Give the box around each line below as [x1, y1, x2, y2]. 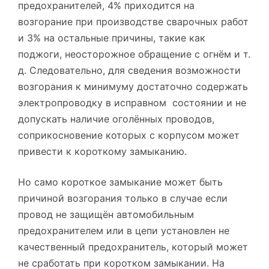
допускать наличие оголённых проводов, [18, 112, 214, 125]
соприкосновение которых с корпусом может [18, 128, 240, 141]
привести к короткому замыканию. [18, 145, 187, 157]
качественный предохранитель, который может [18, 240, 248, 253]
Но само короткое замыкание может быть [18, 175, 223, 188]
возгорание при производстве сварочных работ [18, 15, 249, 28]
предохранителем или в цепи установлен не [18, 224, 229, 237]
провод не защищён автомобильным [18, 208, 194, 220]
